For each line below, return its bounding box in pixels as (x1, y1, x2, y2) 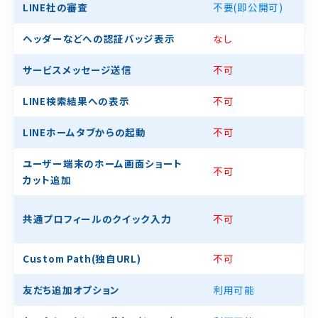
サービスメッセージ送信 (23, 62, 132, 77)
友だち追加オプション (23, 283, 120, 297)
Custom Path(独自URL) (23, 251, 141, 266)
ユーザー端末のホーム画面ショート (23, 156, 183, 171)
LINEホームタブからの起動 (23, 125, 146, 140)
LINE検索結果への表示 (23, 94, 130, 109)
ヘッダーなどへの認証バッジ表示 (23, 31, 175, 46)
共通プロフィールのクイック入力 (23, 212, 172, 226)
